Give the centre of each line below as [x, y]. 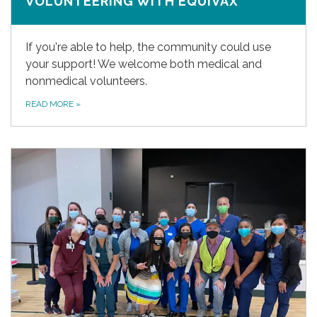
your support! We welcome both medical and [144, 64]
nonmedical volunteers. [86, 81]
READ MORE [51, 104]
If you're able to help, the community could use [148, 47]
